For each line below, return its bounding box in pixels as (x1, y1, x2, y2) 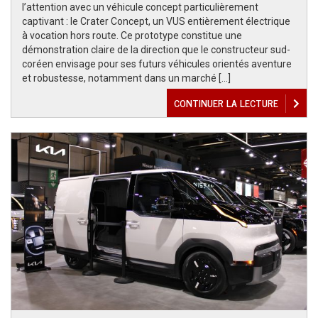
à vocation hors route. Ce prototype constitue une (22, 30, 242, 41)
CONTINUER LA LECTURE (174, 94, 278, 111)
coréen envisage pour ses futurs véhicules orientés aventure (22, 58, 292, 70)
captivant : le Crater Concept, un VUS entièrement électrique (22, 16, 290, 27)
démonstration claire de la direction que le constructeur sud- (22, 44, 290, 55)
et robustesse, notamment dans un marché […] (22, 72, 231, 84)
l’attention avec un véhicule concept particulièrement (22, 1, 258, 13)
